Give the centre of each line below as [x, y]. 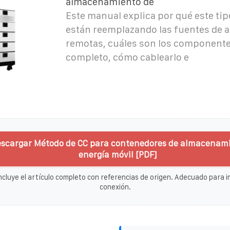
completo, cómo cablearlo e [127, 57]
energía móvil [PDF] [118, 154]
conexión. [115, 187]
